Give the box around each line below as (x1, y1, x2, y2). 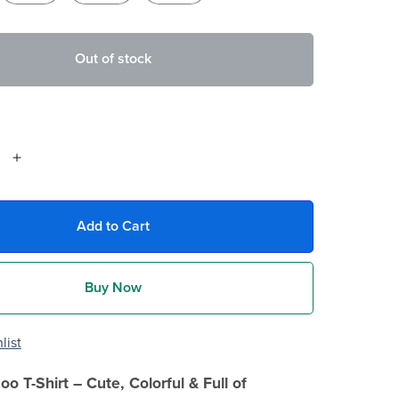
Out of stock (74, 50, 151, 69)
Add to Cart (76, 216, 150, 235)
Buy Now (84, 279, 142, 297)
